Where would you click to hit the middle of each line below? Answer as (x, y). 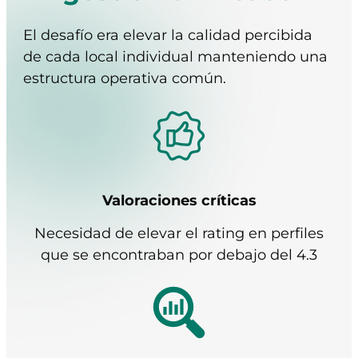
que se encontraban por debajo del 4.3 (179, 255)
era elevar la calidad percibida (205, 35)
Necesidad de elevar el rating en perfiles (179, 233)
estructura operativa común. (125, 78)
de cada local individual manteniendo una (176, 56)
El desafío (60, 35)
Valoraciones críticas (179, 200)
